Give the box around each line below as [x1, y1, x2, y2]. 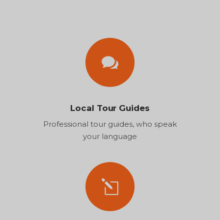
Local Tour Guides [70, 103, 150, 113]
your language [83, 131, 137, 141]
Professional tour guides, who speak [43, 119, 177, 129]
